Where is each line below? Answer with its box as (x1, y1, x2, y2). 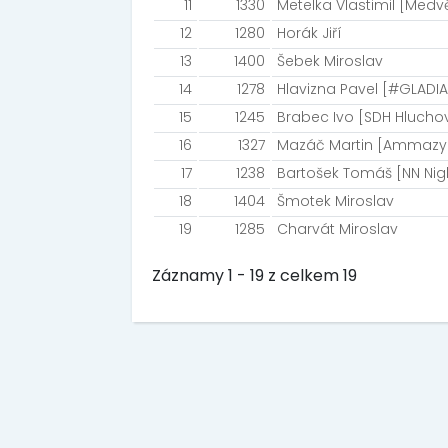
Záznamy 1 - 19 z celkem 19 (152, 263, 357, 287)
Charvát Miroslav (277, 219, 398, 239)
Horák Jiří (277, 23, 342, 43)
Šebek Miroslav (277, 51, 383, 71)
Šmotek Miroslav (277, 191, 394, 211)
